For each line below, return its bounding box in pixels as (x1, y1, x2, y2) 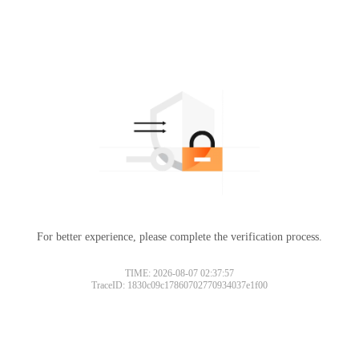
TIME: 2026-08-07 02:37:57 (125, 267, 234, 279)
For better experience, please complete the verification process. (37, 230, 322, 243)
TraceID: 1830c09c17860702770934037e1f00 (91, 279, 268, 291)
